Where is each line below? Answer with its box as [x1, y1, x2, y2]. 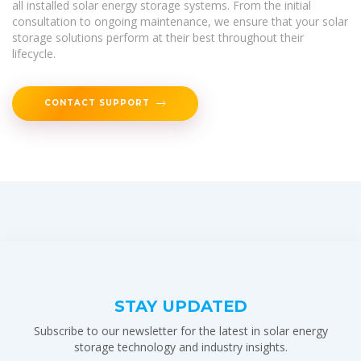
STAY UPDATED [114, 296, 247, 316]
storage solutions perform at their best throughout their [12, 29, 304, 45]
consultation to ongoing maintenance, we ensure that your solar [12, 13, 348, 29]
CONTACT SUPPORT [44, 97, 150, 107]
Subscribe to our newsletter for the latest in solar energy [33, 322, 328, 338]
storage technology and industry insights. [73, 338, 288, 355]
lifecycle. [12, 45, 56, 61]
